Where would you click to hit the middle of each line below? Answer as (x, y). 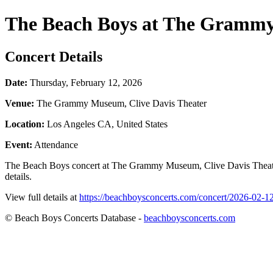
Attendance (55, 144)
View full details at (42, 197)
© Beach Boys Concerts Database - (74, 218)
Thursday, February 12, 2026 (85, 82)
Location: (25, 124)
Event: (19, 144)
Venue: (19, 103)
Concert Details (54, 56)
